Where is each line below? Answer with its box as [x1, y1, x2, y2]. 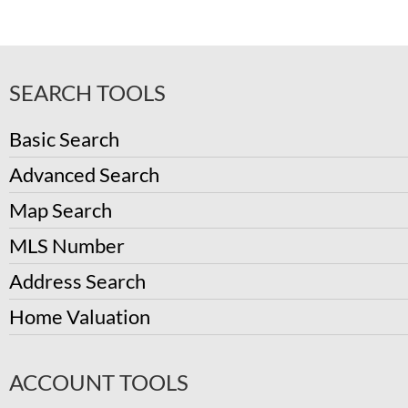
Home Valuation [9, 304, 150, 330]
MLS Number [9, 233, 125, 259]
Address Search [9, 269, 146, 294]
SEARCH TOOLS [9, 79, 166, 107]
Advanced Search [9, 162, 159, 188]
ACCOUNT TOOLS [9, 369, 189, 396]
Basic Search [9, 127, 119, 152]
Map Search [9, 198, 112, 223]
